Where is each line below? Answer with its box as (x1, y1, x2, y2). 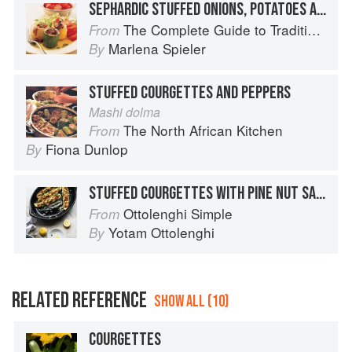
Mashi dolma (89, 103, 160, 122)
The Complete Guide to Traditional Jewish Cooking (123, 20, 307, 40)
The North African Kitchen (123, 120, 283, 141)
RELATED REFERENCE (12, 288, 147, 314)
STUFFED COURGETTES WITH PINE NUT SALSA (316, 182, 325, 205)
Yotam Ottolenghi (108, 222, 214, 243)
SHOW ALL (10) (154, 291, 229, 312)
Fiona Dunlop (46, 139, 128, 159)
